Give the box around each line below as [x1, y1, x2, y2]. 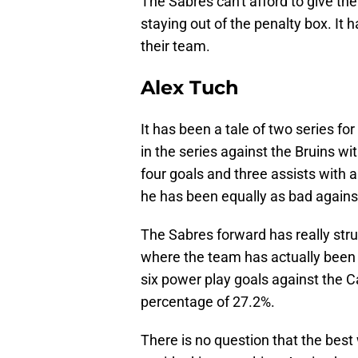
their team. [141, 38, 210, 55]
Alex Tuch [141, 76, 239, 100]
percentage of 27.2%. [141, 293, 275, 311]
